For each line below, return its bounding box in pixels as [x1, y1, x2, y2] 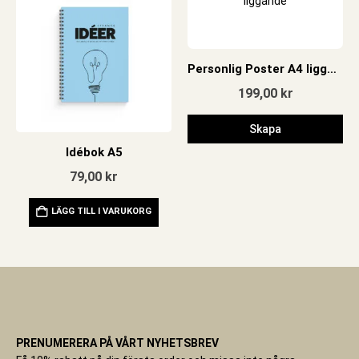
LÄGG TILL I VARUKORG [51, 205, 151, 216]
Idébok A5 [65, 144, 123, 159]
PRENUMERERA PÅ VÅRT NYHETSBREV [16, 336, 219, 349]
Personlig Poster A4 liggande [327, 61, 337, 76]
